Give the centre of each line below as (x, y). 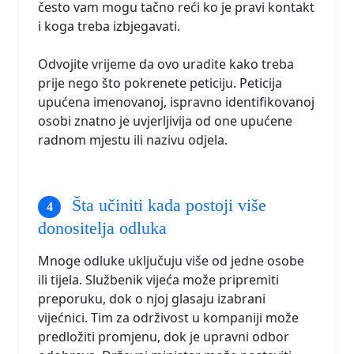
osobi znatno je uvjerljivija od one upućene (165, 121)
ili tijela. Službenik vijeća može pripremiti (158, 279)
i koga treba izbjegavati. (109, 26)
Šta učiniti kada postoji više (167, 205)
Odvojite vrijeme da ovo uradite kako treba (166, 64)
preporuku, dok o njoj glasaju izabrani (152, 298)
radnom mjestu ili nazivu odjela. (133, 140)
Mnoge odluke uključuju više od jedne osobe (171, 260)
